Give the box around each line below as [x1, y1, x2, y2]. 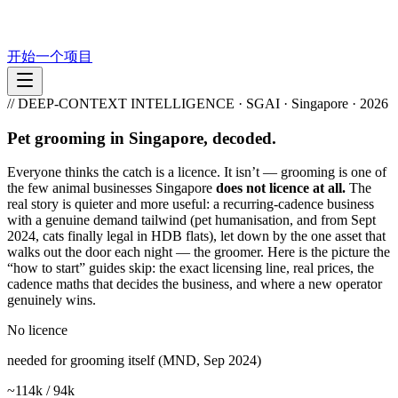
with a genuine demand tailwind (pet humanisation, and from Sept [7, 212, 376, 228]
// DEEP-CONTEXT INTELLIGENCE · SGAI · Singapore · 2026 [7, 96, 388, 111]
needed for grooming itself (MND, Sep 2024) [7, 353, 261, 369]
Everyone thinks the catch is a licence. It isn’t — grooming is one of [7, 164, 386, 180]
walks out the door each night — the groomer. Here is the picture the [7, 244, 390, 260]
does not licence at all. [216, 180, 346, 196]
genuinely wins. [7, 292, 96, 308]
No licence [7, 322, 68, 338]
